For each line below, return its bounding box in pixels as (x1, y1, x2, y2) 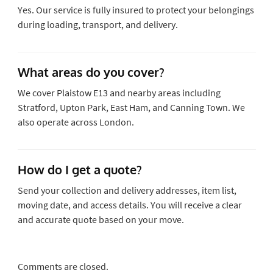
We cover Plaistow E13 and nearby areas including (17, 86, 221, 99)
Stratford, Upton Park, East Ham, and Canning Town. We (17, 101, 245, 113)
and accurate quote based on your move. (17, 213, 184, 225)
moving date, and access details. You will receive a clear (17, 198, 242, 211)
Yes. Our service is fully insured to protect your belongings (17, 3, 254, 16)
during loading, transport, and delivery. (17, 18, 178, 30)
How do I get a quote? (17, 161, 142, 177)
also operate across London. (17, 115, 134, 128)
